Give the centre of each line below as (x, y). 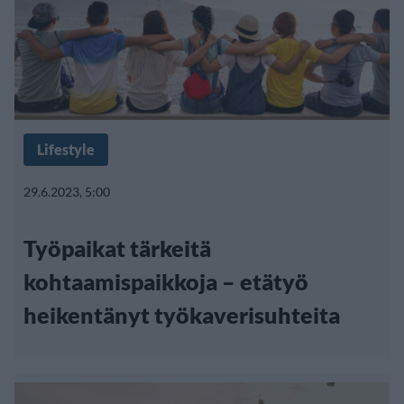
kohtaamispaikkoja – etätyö (166, 282)
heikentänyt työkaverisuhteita (182, 315)
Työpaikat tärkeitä (117, 248)
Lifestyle (66, 150)
